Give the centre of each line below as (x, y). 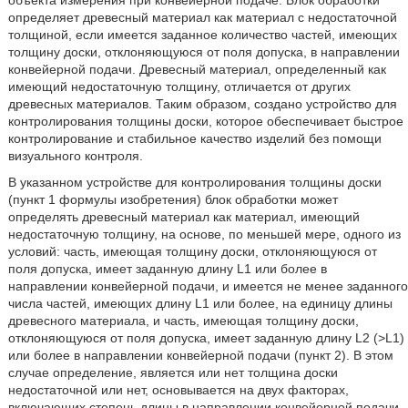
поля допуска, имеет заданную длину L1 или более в (167, 269)
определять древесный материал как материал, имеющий (184, 217)
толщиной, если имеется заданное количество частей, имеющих (202, 35)
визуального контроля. (75, 156)
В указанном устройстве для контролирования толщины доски (194, 182)
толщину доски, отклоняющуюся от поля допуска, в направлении (204, 52)
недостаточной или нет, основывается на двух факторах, (178, 390)
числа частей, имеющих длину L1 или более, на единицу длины (200, 303)
